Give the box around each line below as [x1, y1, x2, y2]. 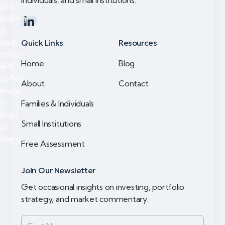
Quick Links [21, 38, 63, 48]
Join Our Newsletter [21, 165, 95, 176]
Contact [119, 78, 149, 89]
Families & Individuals [21, 98, 94, 109]
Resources [119, 38, 157, 48]
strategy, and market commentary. [21, 194, 149, 204]
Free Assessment [21, 139, 85, 149]
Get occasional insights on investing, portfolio [21, 182, 185, 192]
